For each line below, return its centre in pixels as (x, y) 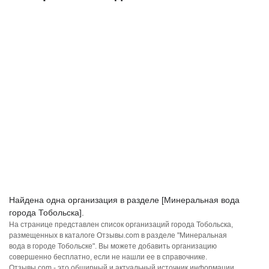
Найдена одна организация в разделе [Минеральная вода (124, 200)
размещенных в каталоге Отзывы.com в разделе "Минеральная (118, 235)
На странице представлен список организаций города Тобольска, (121, 225)
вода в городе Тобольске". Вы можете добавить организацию (113, 246)
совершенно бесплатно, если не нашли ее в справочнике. (108, 257)
